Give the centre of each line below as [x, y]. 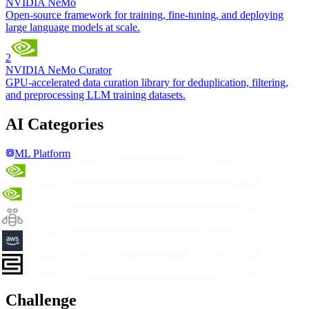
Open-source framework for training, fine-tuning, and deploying [144, 15]
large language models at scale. [73, 28]
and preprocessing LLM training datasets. [96, 95]
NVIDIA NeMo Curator [59, 70]
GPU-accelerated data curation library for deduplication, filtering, [147, 83]
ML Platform [42, 154]
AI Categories [54, 124]
